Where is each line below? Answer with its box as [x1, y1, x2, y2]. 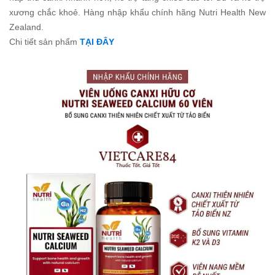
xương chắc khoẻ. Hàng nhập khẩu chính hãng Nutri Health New [9, 7, 266, 18]
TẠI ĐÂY [80, 37, 114, 47]
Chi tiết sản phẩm [9, 37, 80, 47]
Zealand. [9, 22, 44, 33]
